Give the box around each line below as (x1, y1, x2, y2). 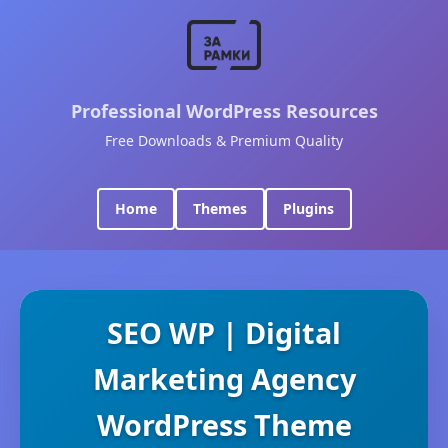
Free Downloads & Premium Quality (105, 131, 343, 150)
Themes (192, 199, 247, 218)
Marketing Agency (92, 359, 356, 398)
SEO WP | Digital (107, 313, 341, 352)
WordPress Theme (96, 405, 352, 444)
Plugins (282, 199, 334, 218)
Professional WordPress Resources (70, 99, 378, 123)
